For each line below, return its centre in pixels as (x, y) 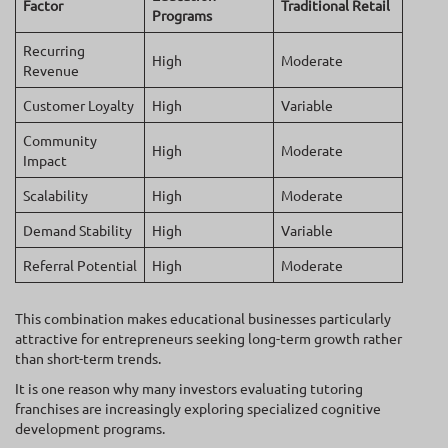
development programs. (90, 427)
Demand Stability (77, 230)
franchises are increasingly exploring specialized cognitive (198, 407)
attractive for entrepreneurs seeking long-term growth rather (208, 337)
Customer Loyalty (78, 105)
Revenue (51, 70)
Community (60, 140)
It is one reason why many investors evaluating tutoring (189, 387)
